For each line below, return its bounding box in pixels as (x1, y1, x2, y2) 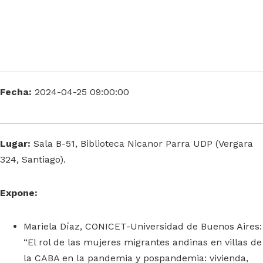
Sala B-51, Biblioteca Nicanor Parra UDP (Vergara (31, 138, 253, 149)
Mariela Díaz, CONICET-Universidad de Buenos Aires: (23, 221, 262, 232)
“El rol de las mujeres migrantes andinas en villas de (23, 237, 262, 248)
